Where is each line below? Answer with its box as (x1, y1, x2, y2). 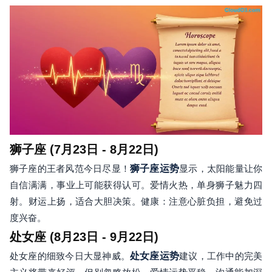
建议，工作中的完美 (179, 251, 263, 262)
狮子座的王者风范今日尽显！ (10, 163, 130, 174)
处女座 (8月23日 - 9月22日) (10, 230, 158, 244)
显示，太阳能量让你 (179, 163, 263, 174)
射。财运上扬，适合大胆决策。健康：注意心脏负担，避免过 (10, 196, 262, 207)
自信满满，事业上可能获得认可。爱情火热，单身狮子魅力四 (10, 180, 262, 191)
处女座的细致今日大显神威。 (10, 251, 130, 262)
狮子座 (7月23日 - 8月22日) (10, 143, 158, 157)
